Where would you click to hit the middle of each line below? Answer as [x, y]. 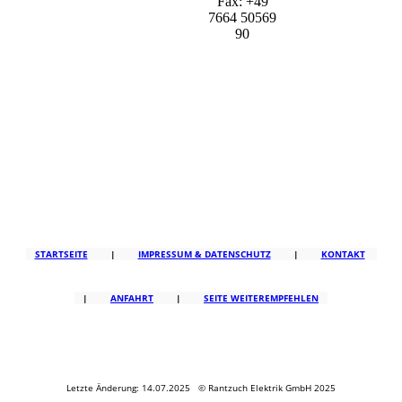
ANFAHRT [132, 298]
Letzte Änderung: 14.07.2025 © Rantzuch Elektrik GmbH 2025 [201, 388]
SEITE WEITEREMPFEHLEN [261, 298]
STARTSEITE [61, 254]
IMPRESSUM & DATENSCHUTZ [204, 254]
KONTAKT [343, 254]
